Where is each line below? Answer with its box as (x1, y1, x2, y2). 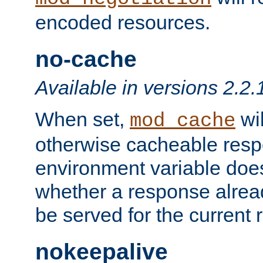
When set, (35, 108, 130, 130)
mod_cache (130, 110, 235, 132)
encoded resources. (35, 11, 210, 33)
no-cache (35, 46, 137, 72)
